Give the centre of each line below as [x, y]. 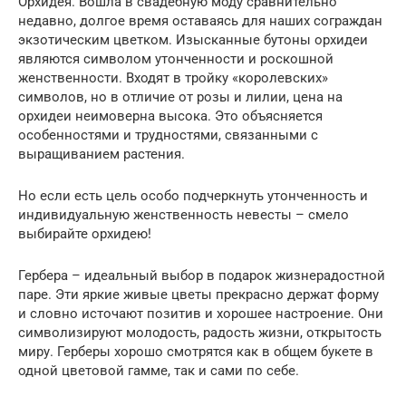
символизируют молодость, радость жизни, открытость [200, 333]
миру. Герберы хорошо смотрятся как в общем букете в [196, 352]
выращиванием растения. [101, 155]
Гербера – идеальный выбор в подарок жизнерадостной [202, 276]
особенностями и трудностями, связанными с [168, 135]
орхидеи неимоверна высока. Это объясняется [170, 116]
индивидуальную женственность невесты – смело [184, 215]
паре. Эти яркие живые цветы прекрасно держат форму [198, 295]
